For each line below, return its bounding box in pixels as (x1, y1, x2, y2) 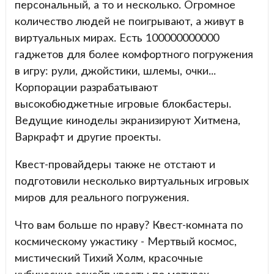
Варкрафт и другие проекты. (14, 129, 164, 143)
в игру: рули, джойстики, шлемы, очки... (14, 63, 216, 77)
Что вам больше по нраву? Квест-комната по (14, 217, 243, 231)
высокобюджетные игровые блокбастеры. (14, 96, 231, 110)
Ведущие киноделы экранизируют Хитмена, (14, 113, 240, 127)
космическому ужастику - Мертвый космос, (14, 234, 237, 248)
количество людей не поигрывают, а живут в (14, 13, 244, 28)
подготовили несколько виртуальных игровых (14, 173, 249, 187)
